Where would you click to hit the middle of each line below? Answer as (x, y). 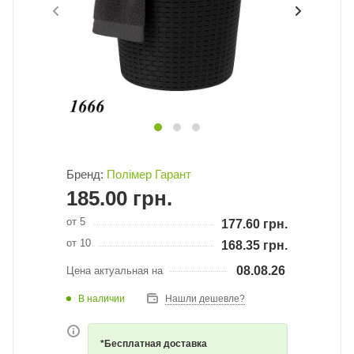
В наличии (102, 298)
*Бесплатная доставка (154, 344)
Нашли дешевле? (205, 299)
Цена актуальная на (115, 270)
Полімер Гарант (149, 174)
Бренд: (87, 174)
